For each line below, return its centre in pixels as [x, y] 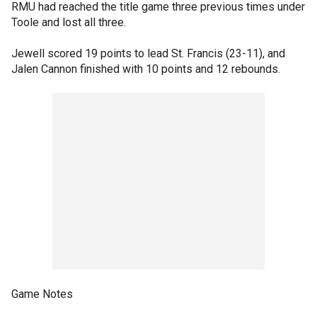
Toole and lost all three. [69, 22]
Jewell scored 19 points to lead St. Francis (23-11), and [148, 53]
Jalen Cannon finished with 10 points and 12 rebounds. [146, 69]
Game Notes [42, 294]
